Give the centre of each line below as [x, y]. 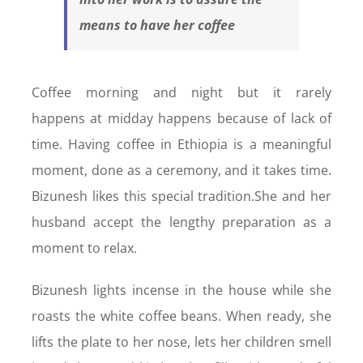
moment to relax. [84, 248]
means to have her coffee [157, 26]
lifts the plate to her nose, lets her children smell [181, 342]
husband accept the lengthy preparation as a [181, 222]
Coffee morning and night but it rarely [181, 93]
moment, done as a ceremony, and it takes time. [181, 171]
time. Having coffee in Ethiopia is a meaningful [181, 145]
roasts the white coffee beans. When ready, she [181, 316]
